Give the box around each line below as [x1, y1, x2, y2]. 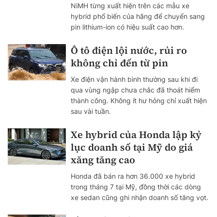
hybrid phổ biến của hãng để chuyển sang [71, 12, 205, 21]
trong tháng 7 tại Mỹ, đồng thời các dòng [71, 183, 201, 191]
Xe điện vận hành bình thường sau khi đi [71, 75, 198, 84]
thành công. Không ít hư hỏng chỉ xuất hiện [71, 96, 207, 105]
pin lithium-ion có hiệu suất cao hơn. [71, 23, 184, 31]
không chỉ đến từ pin [71, 56, 168, 70]
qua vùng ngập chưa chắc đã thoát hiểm [71, 86, 200, 94]
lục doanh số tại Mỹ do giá [71, 140, 193, 155]
